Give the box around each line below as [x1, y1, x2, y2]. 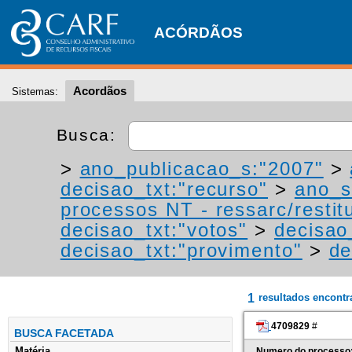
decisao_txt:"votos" [60, 219, 248, 240]
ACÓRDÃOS [154, 24, 243, 41]
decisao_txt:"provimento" [60, 240, 302, 261]
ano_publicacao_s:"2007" [79, 158, 324, 179]
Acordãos [73, 84, 126, 97]
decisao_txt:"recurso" [60, 178, 269, 200]
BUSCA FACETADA [14, 327, 114, 339]
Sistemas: [12, 86, 58, 97]
